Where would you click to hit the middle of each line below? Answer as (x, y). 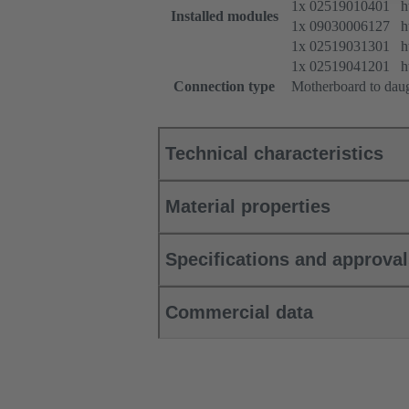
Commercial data (239, 313)
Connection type (224, 87)
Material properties (248, 207)
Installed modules (224, 16)
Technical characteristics (274, 154)
